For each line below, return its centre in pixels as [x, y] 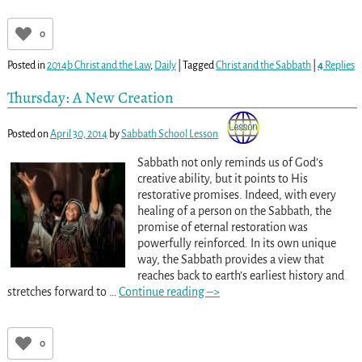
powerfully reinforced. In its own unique [236, 244]
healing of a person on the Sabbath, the [234, 211]
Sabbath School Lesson [169, 135]
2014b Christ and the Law [98, 65]
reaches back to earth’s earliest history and [240, 276]
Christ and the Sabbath [263, 65]
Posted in [26, 65]
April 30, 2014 [78, 135]
